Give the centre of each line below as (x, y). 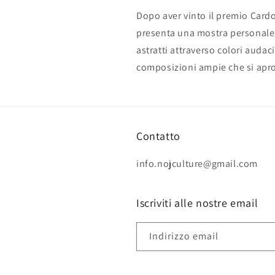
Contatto (158, 136)
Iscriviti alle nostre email (197, 203)
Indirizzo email (184, 236)
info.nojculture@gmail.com (197, 164)
